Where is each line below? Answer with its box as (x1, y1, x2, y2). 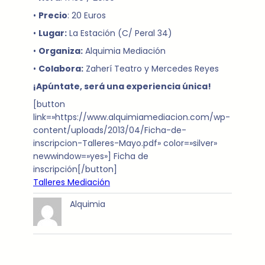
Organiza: (38, 45, 83, 57)
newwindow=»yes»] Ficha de (33, 150, 148, 163)
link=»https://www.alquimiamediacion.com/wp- (33, 111, 230, 124)
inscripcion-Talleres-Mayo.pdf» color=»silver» (33, 137, 217, 150)
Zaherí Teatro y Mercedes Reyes (83, 63, 219, 75)
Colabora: (38, 63, 83, 75)
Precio (38, 9, 67, 22)
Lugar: (38, 27, 67, 40)
